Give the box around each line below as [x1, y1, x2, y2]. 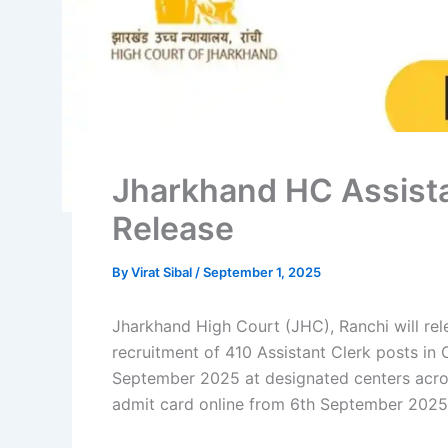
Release [112, 209, 234, 249]
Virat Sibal [131, 264, 195, 281]
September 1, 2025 [203, 264, 321, 281]
